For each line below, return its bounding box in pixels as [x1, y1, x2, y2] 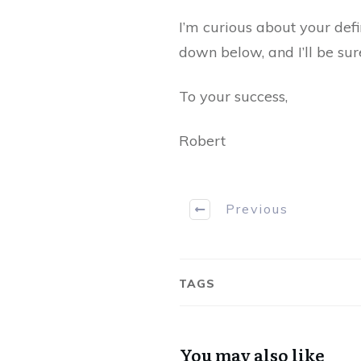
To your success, [179, 86, 288, 106]
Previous [225, 201, 288, 218]
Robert [179, 131, 226, 150]
